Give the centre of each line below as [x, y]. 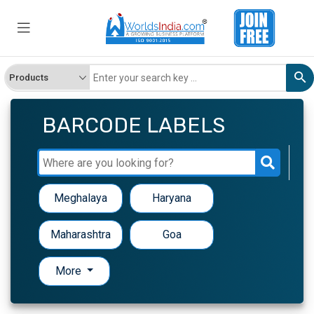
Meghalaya [81, 198]
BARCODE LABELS [134, 126]
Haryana [172, 198]
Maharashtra [81, 235]
